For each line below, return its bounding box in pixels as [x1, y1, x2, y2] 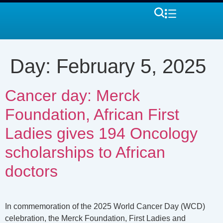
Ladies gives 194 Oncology [5, 124, 198, 142]
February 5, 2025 [56, 55, 206, 77]
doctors [5, 162, 58, 180]
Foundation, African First [5, 106, 179, 123]
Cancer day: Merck [5, 87, 140, 105]
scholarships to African [5, 143, 165, 161]
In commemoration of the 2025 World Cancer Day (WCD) [5, 202, 205, 211]
